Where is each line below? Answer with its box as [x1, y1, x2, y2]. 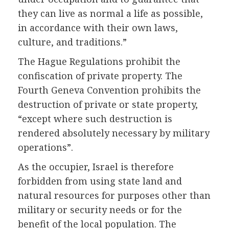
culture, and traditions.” [18, 36, 127, 49]
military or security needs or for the [18, 203, 182, 216]
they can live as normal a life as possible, [18, 7, 203, 20]
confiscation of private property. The [18, 70, 182, 82]
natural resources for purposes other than [18, 189, 211, 202]
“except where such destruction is [18, 112, 172, 125]
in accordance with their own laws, [18, 21, 178, 34]
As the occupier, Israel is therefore [18, 161, 174, 173]
